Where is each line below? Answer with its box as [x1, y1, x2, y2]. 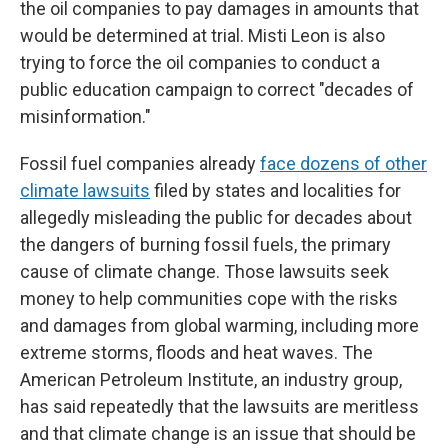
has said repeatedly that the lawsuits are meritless [20, 396, 419, 417]
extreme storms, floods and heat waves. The [20, 342, 373, 363]
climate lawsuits [20, 180, 150, 201]
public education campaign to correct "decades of [20, 79, 414, 100]
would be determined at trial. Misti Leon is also [20, 25, 385, 46]
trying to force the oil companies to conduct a [20, 52, 380, 73]
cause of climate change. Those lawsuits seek [20, 261, 389, 282]
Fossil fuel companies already [20, 153, 260, 174]
